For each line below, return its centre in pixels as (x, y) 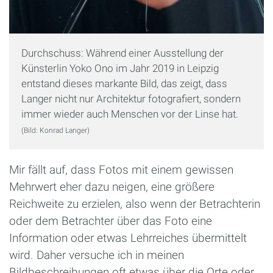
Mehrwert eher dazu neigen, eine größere (112, 187)
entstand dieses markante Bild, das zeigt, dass (124, 84)
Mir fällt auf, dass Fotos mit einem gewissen (121, 170)
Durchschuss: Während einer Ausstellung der (122, 53)
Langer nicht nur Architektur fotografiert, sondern (131, 99)
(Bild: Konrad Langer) (55, 131)
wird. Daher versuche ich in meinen (97, 255)
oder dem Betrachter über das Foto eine (111, 221)
